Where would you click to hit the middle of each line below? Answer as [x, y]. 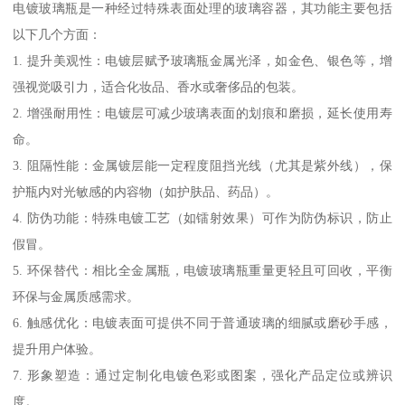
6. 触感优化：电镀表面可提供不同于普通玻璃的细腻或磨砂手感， [202, 322]
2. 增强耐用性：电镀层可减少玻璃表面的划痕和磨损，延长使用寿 [202, 113]
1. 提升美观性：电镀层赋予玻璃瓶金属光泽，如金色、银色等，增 [202, 60]
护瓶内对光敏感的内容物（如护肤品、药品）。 [146, 191]
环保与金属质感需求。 [76, 296]
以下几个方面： [57, 34]
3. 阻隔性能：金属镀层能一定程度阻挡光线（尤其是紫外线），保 [202, 165]
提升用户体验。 [57, 348]
